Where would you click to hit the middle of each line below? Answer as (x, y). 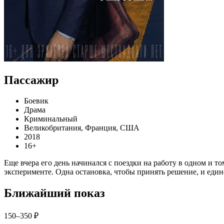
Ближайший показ (54, 193)
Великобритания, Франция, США (82, 128)
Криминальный (51, 119)
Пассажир (31, 80)
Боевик (36, 101)
